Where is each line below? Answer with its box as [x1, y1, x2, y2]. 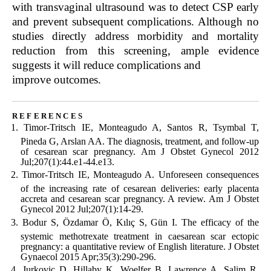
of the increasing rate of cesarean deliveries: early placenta [21, 183, 259, 194]
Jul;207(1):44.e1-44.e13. [21, 157, 114, 168]
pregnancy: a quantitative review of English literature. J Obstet [21, 241, 259, 252]
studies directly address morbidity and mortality [12, 30, 259, 43]
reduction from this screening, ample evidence [12, 44, 259, 57]
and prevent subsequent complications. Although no [12, 15, 259, 28]
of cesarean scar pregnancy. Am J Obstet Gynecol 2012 [21, 146, 259, 157]
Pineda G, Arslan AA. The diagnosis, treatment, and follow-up [21, 136, 259, 147]
